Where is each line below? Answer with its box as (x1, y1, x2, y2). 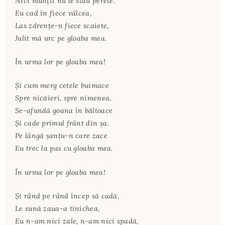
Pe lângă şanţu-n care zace (15, 131, 107, 141)
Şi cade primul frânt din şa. (15, 119, 109, 128)
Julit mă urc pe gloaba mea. (15, 33, 107, 43)
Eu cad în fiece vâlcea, (15, 8, 91, 18)
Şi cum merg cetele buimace (15, 81, 109, 90)
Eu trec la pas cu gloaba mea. (15, 144, 113, 153)
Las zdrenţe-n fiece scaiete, (15, 21, 109, 30)
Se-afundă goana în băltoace (15, 106, 113, 116)
